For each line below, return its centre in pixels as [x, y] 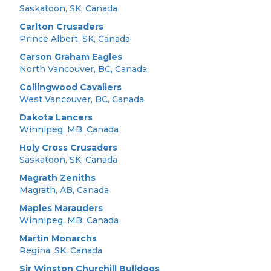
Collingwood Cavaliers [71, 87]
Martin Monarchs [58, 238]
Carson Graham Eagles [71, 57]
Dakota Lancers [56, 117]
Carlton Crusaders [62, 27]
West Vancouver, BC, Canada [82, 99]
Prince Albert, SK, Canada [75, 39]
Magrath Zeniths [58, 178]
